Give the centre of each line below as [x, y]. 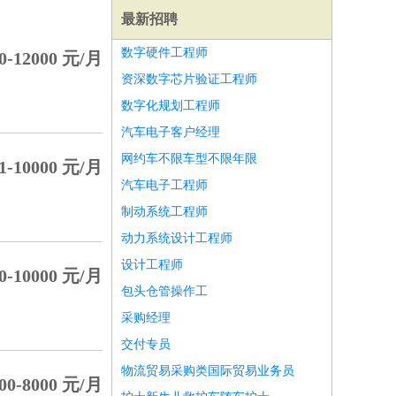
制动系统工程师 [164, 212]
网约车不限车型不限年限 [189, 159]
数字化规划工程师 [171, 106]
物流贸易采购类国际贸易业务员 [208, 371]
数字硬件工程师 [164, 53]
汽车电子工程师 [164, 185]
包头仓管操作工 [164, 291]
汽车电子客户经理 [171, 132]
